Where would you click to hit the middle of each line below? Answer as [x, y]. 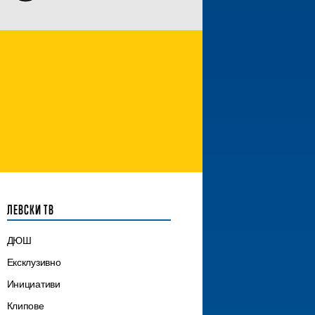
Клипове [25, 306]
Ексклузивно [34, 263]
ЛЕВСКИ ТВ [30, 210]
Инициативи [33, 284]
